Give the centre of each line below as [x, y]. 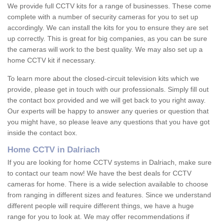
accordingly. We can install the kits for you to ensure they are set [108, 28]
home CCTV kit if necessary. [52, 60]
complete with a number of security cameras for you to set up [103, 17]
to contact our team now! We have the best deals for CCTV [99, 173]
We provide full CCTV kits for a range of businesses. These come [109, 6]
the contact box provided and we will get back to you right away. [107, 100]
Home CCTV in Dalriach [54, 150]
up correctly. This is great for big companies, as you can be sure [107, 39]
